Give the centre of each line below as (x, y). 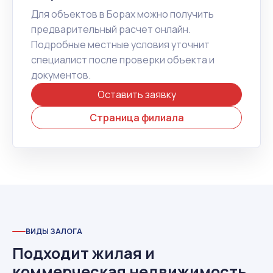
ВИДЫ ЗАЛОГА (54, 231)
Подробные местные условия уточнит (120, 44)
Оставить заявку (136, 94)
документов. (61, 75)
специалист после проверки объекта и (123, 59)
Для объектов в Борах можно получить (122, 14)
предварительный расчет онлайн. (111, 29)
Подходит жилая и (83, 253)
